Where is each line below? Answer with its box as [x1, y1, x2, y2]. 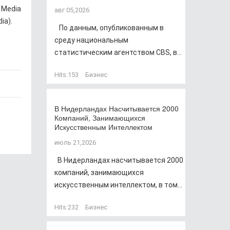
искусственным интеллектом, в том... [54, 181, 182, 189]
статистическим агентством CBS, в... [54, 48, 182, 56]
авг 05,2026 [54, 6, 89, 14]
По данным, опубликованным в [54, 24, 164, 32]
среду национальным [54, 36, 128, 44]
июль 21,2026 [54, 139, 96, 146]
